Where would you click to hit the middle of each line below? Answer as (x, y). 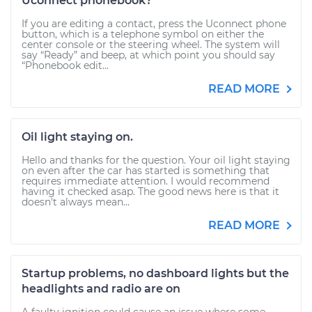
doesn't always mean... (76, 202)
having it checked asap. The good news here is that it (150, 192)
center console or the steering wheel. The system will (151, 45)
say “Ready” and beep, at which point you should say (148, 55)
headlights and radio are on (101, 289)
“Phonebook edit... (65, 65)
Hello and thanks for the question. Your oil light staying (156, 160)
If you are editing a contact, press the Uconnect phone (154, 24)
